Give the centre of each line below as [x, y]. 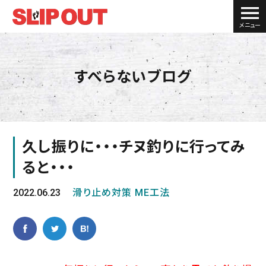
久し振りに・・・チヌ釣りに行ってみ [134, 147]
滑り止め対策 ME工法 [121, 193]
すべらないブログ [133, 77]
